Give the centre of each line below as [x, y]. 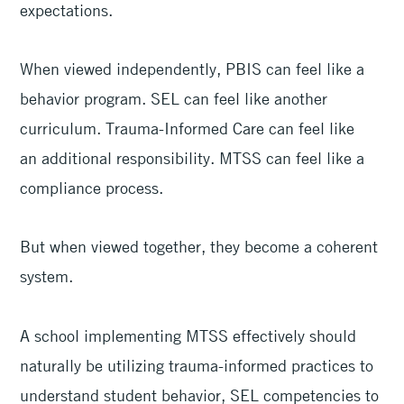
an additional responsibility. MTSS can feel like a [193, 158]
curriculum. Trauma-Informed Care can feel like [188, 129]
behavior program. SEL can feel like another [174, 99]
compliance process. [94, 188]
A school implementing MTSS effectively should [188, 335]
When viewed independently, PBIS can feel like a [193, 69]
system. [49, 276]
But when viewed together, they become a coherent [199, 247]
